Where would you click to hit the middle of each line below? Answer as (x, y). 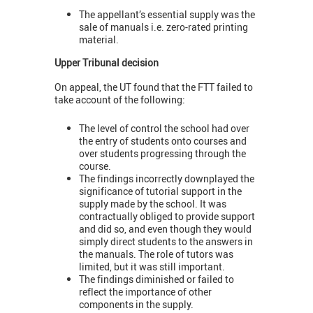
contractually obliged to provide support (167, 216)
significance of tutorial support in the (160, 191)
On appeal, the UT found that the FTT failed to (154, 87)
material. (99, 39)
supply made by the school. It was (153, 203)
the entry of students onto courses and (163, 140)
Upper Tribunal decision (107, 63)
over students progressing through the (162, 153)
